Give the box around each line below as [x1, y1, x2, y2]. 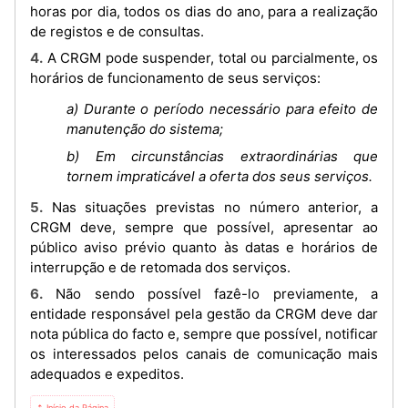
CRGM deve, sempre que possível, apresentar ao [30, 218, 378, 236]
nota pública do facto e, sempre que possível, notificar [30, 325, 378, 342]
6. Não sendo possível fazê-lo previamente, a [30, 285, 43, 302]
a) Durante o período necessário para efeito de [66, 100, 378, 117]
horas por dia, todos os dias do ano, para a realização [30, 2, 378, 20]
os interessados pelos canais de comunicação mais [30, 345, 378, 362]
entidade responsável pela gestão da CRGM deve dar [30, 305, 378, 322]
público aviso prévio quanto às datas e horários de [30, 238, 378, 256]
